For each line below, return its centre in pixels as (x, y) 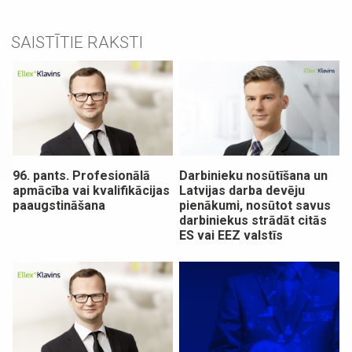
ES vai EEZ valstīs (231, 235)
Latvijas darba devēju (242, 190)
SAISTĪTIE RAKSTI (77, 43)
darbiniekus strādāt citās (253, 220)
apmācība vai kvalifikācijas (92, 190)
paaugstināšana (59, 205)
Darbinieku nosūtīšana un (254, 175)
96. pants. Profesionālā (82, 175)
